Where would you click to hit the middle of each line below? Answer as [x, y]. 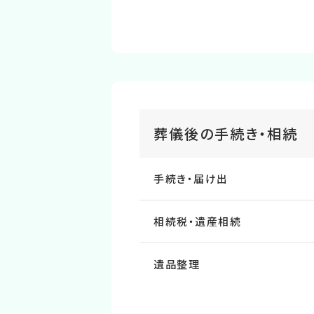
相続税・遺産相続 [197, 221]
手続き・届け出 [191, 178]
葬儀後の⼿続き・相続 [226, 134]
